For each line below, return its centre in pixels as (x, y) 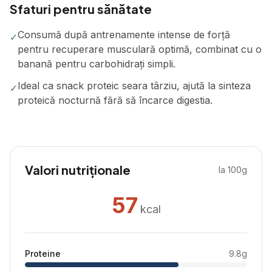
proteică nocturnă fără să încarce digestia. (115, 100)
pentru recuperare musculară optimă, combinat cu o (140, 49)
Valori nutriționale (78, 170)
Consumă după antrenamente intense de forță (124, 35)
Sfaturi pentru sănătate (81, 9)
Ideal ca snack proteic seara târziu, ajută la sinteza (134, 86)
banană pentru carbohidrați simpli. (97, 64)
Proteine (43, 253)
